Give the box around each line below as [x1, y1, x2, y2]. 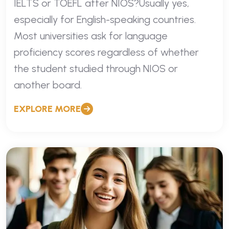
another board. [14, 78, 82, 91]
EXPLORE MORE [14, 103, 81, 114]
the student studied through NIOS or [14, 62, 178, 75]
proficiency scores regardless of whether [14, 45, 199, 58]
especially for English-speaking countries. [14, 13, 196, 26]
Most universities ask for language [14, 29, 168, 42]
